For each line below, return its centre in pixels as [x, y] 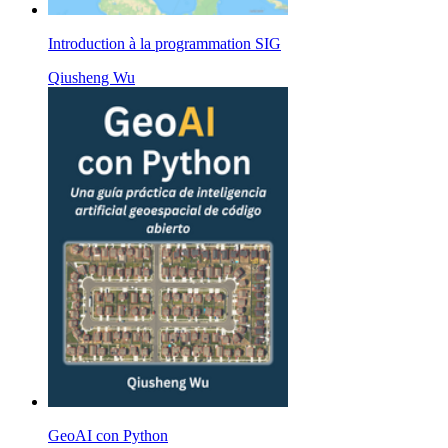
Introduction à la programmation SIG [164, 43]
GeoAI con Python [108, 435]
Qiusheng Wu [91, 77]
